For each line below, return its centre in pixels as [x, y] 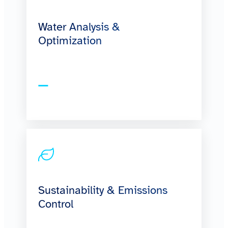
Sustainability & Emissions [103, 191]
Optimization [70, 40]
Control [56, 204]
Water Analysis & [79, 27]
